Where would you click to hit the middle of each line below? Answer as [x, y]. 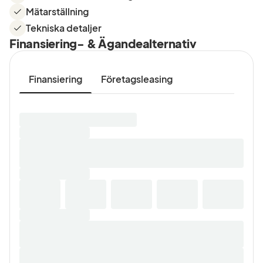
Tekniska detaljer [64, 28]
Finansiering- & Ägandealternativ [103, 43]
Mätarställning [57, 11]
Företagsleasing [137, 79]
